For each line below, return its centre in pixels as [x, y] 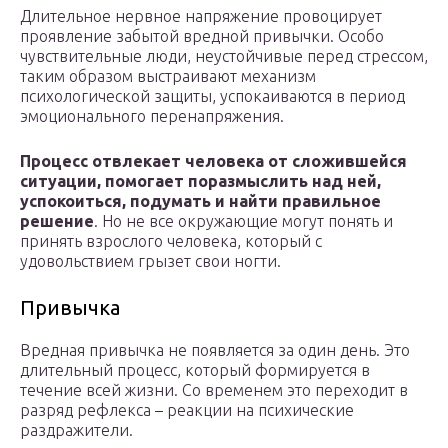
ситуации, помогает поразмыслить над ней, [200, 181]
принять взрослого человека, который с [171, 241]
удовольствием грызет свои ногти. [150, 261]
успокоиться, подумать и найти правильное [200, 201]
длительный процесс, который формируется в [195, 370]
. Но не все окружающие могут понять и [243, 221]
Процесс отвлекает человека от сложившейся [213, 161]
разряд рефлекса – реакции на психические [187, 410]
